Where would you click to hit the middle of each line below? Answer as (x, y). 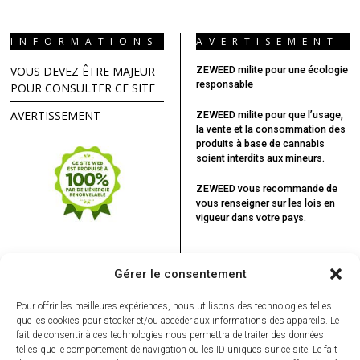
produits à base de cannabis (260, 143)
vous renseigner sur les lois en (265, 202)
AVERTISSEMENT (56, 115)
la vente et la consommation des (270, 129)
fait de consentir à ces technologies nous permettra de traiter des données (170, 335)
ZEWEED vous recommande (261, 188)
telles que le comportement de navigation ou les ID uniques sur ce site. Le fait (177, 350)
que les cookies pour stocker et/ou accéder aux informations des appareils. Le (178, 321)
